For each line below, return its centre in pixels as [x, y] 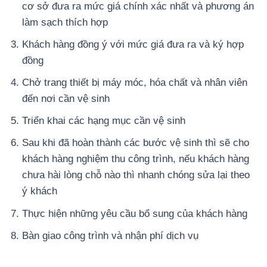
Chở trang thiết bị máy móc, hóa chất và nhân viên [135, 83]
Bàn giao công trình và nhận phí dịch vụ [111, 235]
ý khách [40, 191]
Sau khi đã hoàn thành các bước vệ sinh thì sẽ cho [136, 143]
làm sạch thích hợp [65, 22]
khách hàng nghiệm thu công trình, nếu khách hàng [136, 159]
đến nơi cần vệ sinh [66, 99]
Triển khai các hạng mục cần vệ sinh [104, 121]
